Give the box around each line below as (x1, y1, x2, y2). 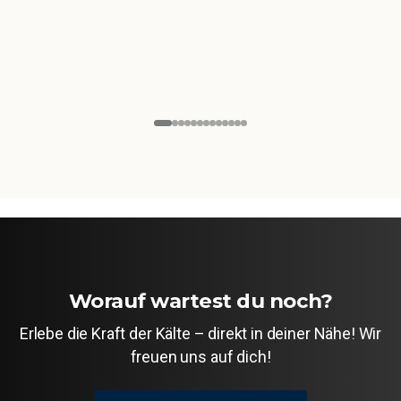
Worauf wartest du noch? (68, 287, 333, 313)
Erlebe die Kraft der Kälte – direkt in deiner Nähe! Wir (19, 323, 382, 343)
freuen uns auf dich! (130, 346, 271, 366)
